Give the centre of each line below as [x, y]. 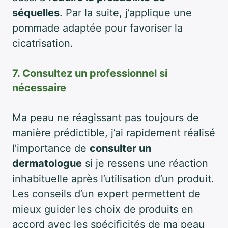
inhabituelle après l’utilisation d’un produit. [113, 178]
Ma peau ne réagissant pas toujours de [106, 117]
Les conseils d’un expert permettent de [106, 194]
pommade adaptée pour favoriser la [97, 28]
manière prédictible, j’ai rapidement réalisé [114, 133]
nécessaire [39, 87]
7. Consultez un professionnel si [90, 73]
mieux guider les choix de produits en [103, 209]
